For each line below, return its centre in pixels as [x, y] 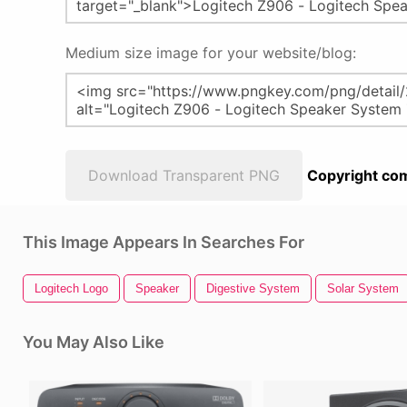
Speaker [157, 288]
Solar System [363, 288]
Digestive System [253, 288]
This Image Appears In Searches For [164, 242]
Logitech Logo [71, 288]
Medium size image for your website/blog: [211, 53]
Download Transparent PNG [184, 175]
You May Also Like [94, 342]
